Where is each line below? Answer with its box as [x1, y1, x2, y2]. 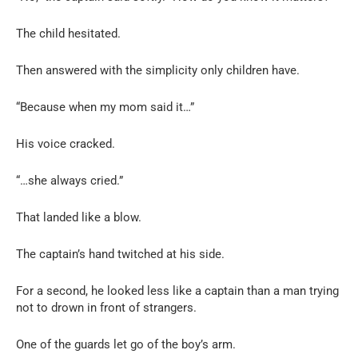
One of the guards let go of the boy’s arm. [16, 336, 236, 352]
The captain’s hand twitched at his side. [16, 246, 225, 261]
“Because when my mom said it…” [16, 99, 194, 114]
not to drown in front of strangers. [16, 300, 197, 315]
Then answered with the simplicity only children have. [16, 62, 300, 78]
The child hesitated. [16, 26, 121, 41]
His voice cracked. [16, 136, 115, 151]
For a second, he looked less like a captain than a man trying [16, 283, 339, 298]
